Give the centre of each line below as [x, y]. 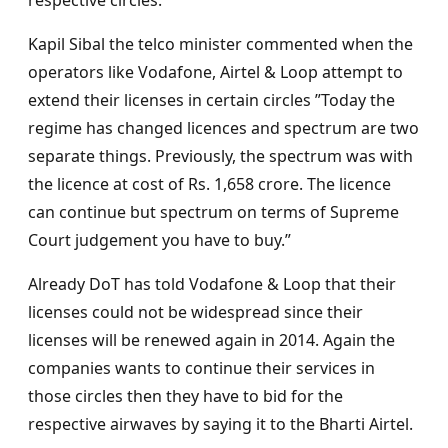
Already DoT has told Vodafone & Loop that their [212, 284]
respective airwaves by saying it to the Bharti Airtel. [220, 424]
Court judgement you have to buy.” [159, 240]
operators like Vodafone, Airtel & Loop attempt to [215, 72]
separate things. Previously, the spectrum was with [220, 156]
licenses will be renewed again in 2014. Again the [211, 340]
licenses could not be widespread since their [195, 312]
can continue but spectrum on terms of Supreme [213, 212]
